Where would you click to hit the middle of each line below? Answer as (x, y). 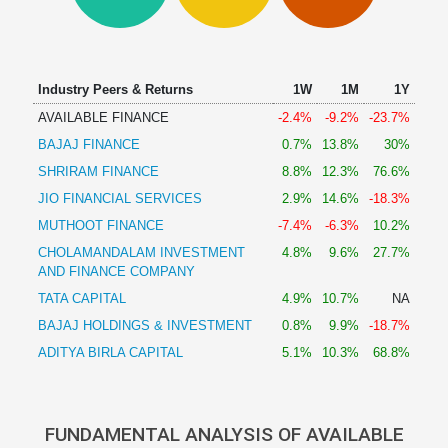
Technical (44, 11)
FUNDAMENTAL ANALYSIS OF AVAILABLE (224, 434)
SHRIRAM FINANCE (98, 171)
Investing (43, 101)
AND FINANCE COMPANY (116, 271)
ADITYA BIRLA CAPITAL (110, 352)
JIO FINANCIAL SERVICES (119, 198)
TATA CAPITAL (81, 298)
